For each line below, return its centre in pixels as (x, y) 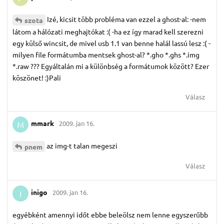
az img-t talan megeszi (82, 145)
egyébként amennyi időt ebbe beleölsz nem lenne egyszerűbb (110, 214)
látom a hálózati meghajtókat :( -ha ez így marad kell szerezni (108, 31)
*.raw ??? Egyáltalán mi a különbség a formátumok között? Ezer (111, 66)
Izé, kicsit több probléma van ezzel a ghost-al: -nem (126, 19)
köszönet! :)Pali (37, 77)
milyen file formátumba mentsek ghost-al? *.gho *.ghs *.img (106, 54)
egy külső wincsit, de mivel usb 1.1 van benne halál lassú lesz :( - (111, 43)
